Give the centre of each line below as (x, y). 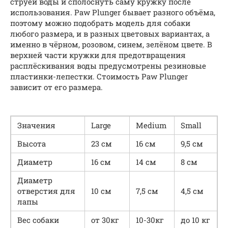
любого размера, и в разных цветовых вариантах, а (110, 33)
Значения (36, 125)
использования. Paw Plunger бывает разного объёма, (113, 12)
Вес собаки (38, 220)
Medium (151, 125)
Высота (32, 143)
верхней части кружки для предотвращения (98, 55)
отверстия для (46, 191)
